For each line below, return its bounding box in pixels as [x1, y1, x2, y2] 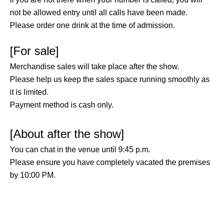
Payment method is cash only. [10, 101, 113, 110]
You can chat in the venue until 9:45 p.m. [10, 145, 150, 154]
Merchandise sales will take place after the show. [10, 62, 179, 71]
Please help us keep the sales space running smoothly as [10, 75, 210, 84]
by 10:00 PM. [10, 171, 55, 180]
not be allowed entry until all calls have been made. [10, 8, 188, 17]
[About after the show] [10, 127, 124, 141]
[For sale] [10, 44, 59, 58]
